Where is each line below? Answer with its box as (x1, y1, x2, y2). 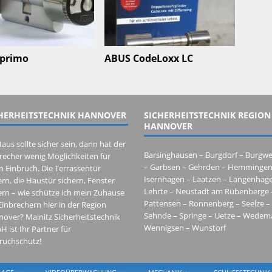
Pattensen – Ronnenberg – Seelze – (143, 197, 270, 209)
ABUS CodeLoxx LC (104, 51, 194, 65)
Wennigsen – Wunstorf (143, 222, 226, 233)
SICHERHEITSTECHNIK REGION (143, 109, 271, 121)
